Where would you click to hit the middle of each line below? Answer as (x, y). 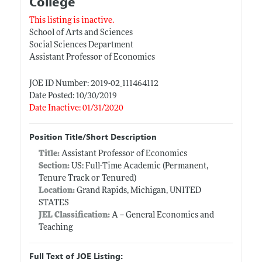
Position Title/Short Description (93, 137)
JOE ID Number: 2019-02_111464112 (94, 84)
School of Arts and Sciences (81, 33)
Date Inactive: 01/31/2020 (76, 108)
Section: (54, 166)
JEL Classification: (74, 215)
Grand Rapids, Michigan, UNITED (138, 191)
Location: (56, 191)
